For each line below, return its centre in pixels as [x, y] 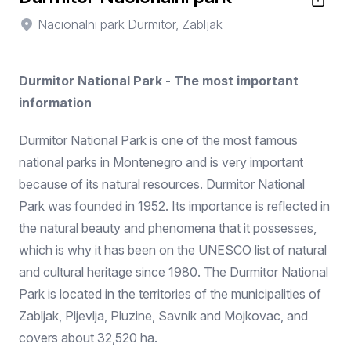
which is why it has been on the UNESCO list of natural [173, 250]
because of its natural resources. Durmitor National [162, 184]
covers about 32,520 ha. [88, 338]
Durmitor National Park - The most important [159, 81]
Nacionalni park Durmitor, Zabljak [130, 24]
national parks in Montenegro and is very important [161, 162]
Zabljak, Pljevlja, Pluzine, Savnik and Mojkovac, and [163, 316]
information [55, 103]
